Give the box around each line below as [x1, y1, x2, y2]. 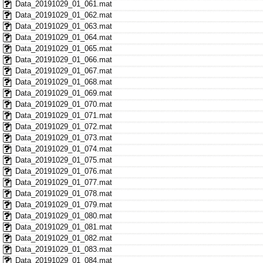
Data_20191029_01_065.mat [15, 43, 112, 53]
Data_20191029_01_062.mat [15, 10, 112, 19]
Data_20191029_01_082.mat [15, 233, 112, 242]
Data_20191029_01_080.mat [15, 211, 112, 220]
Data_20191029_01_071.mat [15, 110, 112, 120]
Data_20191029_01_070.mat [15, 99, 112, 109]
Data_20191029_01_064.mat [15, 32, 112, 42]
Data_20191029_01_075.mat [15, 155, 112, 164]
